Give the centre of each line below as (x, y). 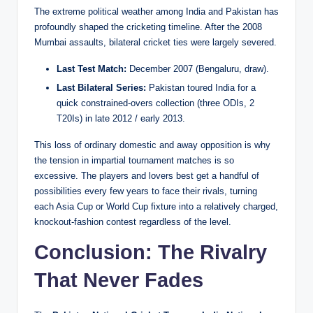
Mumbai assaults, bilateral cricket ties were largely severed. (155, 42)
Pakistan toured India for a (201, 88)
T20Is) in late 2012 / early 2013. (121, 119)
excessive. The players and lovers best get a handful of (147, 176)
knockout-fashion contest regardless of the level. (133, 222)
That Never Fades (119, 281)
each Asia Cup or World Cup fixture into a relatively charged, (156, 207)
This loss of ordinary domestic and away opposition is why (152, 145)
